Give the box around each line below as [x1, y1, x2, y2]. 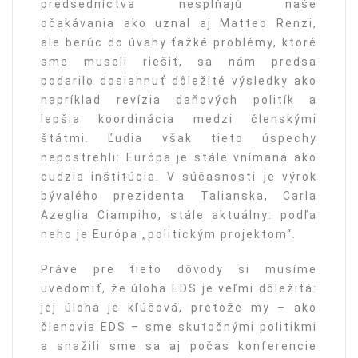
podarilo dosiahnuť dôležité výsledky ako [41, 74, 317, 88]
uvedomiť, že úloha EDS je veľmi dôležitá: [41, 282, 317, 296]
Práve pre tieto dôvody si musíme [41, 263, 317, 276]
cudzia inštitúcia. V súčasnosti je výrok [41, 170, 317, 184]
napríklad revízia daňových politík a [41, 93, 317, 107]
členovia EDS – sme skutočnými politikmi [41, 320, 317, 334]
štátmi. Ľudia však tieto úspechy [41, 132, 317, 145]
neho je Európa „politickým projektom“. [41, 228, 296, 241]
